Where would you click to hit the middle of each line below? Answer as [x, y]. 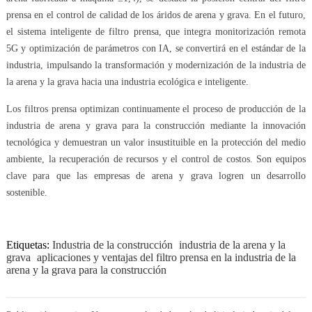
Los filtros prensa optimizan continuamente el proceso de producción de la [156, 109]
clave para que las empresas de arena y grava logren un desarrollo [156, 175]
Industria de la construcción [112, 244]
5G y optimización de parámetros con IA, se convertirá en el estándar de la [156, 48]
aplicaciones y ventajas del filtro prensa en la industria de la [166, 257]
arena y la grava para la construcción [86, 270]
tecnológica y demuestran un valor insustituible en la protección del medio [156, 142]
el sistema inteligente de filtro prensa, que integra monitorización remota [156, 31]
